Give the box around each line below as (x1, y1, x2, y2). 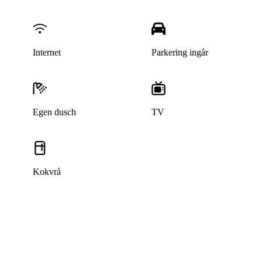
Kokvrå (32, 167, 61, 177)
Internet (32, 47, 61, 58)
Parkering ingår (151, 47, 209, 58)
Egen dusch (32, 107, 76, 118)
